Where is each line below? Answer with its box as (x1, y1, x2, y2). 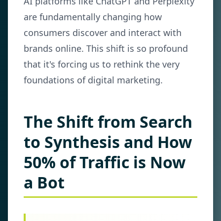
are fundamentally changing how (24, 11, 162, 23)
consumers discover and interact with (24, 27, 182, 38)
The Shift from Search (24, 111, 192, 132)
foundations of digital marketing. (24, 74, 163, 86)
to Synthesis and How (24, 131, 192, 152)
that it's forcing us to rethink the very (24, 58, 180, 70)
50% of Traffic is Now (24, 151, 185, 173)
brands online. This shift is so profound (24, 42, 188, 54)
